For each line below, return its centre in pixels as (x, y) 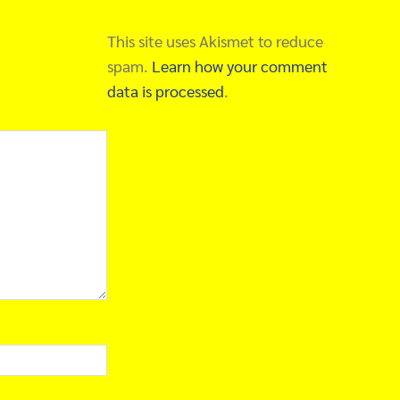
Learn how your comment (240, 66)
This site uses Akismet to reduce (215, 41)
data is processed (166, 91)
